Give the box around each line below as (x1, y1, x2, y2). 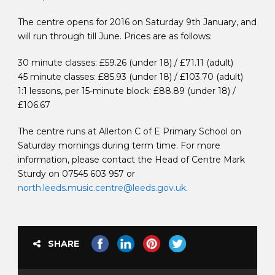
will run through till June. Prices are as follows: (18, 31, 212, 42)
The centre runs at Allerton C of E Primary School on (18, 126, 241, 137)
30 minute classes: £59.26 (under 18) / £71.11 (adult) (18, 57, 233, 69)
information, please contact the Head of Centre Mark (18, 154, 245, 166)
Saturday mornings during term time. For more (18, 140, 220, 152)
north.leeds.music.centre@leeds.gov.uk (18, 182, 186, 194)
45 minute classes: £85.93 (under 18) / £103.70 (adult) (18, 71, 243, 83)
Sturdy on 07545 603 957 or (18, 168, 135, 180)
